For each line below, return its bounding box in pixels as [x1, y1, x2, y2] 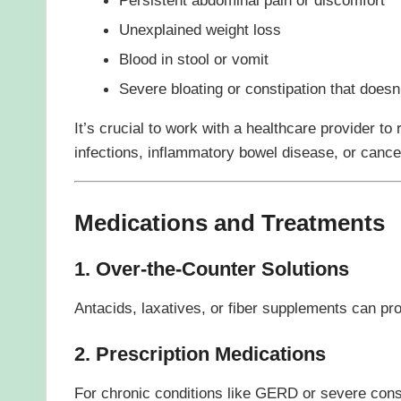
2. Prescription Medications [73, 343, 326, 366]
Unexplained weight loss [118, 20, 281, 38]
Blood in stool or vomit [118, 49, 269, 68]
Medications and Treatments [73, 209, 385, 237]
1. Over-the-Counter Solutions [73, 258, 349, 281]
